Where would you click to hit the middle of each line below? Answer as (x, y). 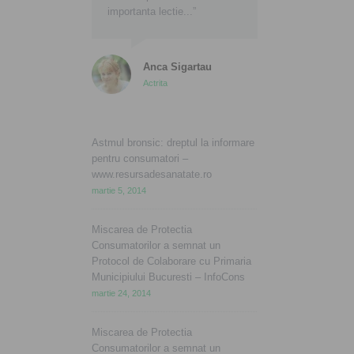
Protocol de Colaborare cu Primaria (171, 261)
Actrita (155, 83)
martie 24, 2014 (121, 293)
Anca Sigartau (177, 67)
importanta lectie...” (152, 11)
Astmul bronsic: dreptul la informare (173, 143)
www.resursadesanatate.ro (152, 174)
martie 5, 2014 (119, 190)
